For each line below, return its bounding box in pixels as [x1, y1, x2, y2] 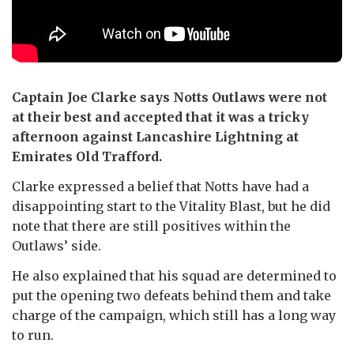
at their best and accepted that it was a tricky [12, 109, 309, 126]
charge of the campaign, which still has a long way [12, 307, 336, 324]
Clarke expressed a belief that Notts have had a [12, 179, 309, 195]
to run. [12, 327, 54, 344]
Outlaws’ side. [12, 238, 101, 254]
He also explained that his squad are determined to [12, 268, 337, 284]
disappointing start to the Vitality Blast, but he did [12, 198, 330, 215]
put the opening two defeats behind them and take [12, 288, 331, 304]
